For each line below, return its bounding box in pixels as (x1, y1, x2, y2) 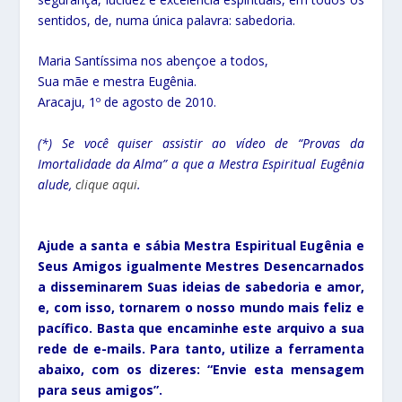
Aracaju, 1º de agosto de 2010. (38, 93, 217, 111)
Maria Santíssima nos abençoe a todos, (38, 52, 269, 70)
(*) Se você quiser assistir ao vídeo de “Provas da (38, 134, 364, 152)
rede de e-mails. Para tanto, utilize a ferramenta (38, 340, 364, 358)
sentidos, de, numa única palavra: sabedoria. (38, 11, 296, 29)
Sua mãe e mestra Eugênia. (38, 73, 197, 91)
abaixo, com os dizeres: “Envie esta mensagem (38, 361, 364, 379)
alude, (38, 175, 76, 193)
